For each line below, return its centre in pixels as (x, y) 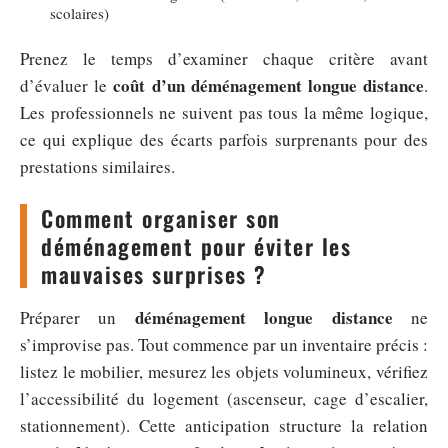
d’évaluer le (67, 85)
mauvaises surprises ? (154, 274)
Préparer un (77, 317)
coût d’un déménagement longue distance (269, 85)
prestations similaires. (97, 166)
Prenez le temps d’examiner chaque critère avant (224, 58)
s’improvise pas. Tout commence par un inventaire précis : (224, 344)
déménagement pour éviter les (196, 246)
